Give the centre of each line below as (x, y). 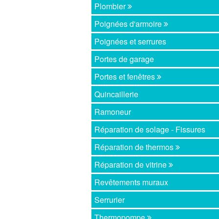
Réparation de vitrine (132, 165)
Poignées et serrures (131, 42)
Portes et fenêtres (126, 77)
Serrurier (110, 200)
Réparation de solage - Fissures (150, 130)
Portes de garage (124, 59)
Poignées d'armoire (129, 24)
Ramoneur (113, 112)
